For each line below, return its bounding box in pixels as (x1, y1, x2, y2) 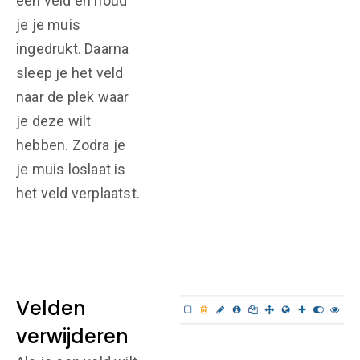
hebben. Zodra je (16, 137, 126, 153)
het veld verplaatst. (16, 185, 140, 202)
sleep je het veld (16, 64, 124, 81)
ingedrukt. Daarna (16, 40, 129, 57)
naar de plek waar (16, 88, 129, 105)
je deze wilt (16, 112, 92, 129)
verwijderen (16, 323, 129, 350)
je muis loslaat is (16, 161, 126, 178)
